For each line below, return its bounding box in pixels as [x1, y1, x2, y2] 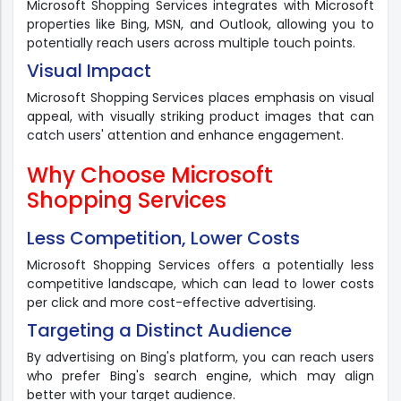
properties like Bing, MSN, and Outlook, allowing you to [27, 15, 374, 34]
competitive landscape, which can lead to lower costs [27, 275, 374, 294]
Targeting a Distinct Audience [27, 318, 292, 344]
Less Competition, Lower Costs [27, 226, 300, 252]
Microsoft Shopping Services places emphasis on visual [27, 89, 374, 107]
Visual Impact [27, 58, 151, 84]
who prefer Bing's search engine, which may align [27, 367, 374, 386]
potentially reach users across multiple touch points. [27, 34, 355, 53]
